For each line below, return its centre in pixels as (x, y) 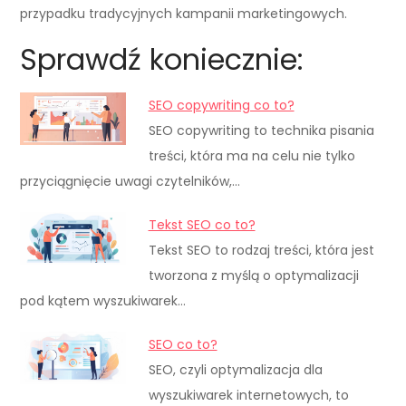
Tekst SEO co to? (202, 224)
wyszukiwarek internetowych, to (248, 395)
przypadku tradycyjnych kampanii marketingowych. (184, 13)
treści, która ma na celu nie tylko (251, 155)
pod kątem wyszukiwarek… (103, 300)
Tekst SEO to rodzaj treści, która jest (261, 250)
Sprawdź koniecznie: (162, 59)
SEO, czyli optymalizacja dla (235, 369)
